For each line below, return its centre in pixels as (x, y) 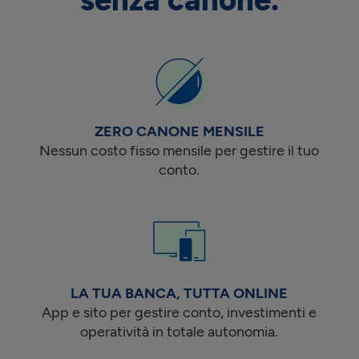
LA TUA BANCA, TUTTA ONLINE (179, 293)
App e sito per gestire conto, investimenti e (179, 312)
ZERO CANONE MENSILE (179, 132)
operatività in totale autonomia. (179, 331)
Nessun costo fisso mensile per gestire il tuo (179, 151)
